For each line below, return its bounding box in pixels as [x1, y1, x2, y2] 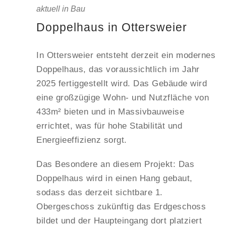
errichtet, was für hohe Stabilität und [36, 121, 182, 131]
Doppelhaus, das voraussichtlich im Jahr [36, 65, 200, 75]
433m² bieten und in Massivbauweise [36, 107, 184, 117]
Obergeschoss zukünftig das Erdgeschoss [36, 202, 206, 212]
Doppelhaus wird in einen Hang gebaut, [36, 174, 193, 184]
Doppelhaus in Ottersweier [36, 21, 187, 34]
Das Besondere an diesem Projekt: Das [36, 159, 194, 169]
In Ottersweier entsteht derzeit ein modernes [36, 50, 215, 61]
